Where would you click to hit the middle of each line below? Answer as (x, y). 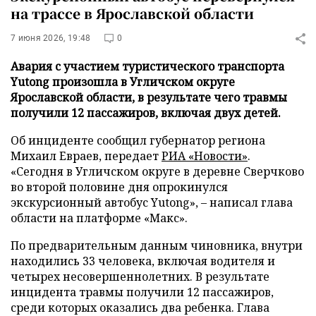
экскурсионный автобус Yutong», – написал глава (152, 202)
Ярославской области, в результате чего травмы (149, 97)
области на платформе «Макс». (99, 218)
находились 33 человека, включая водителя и (143, 261)
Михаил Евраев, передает (86, 156)
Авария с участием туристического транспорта (147, 66)
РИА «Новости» (205, 156)
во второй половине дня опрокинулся (119, 187)
